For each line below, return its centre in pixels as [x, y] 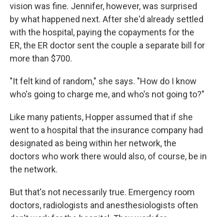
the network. [34, 169]
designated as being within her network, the [93, 143]
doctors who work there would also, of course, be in [108, 156]
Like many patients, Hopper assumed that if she [101, 117]
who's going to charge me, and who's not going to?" [107, 94]
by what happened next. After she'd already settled [107, 19]
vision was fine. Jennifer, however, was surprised [103, 6]
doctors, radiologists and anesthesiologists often [104, 205]
